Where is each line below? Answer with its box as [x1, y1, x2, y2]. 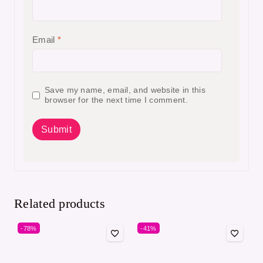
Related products [14, 196, 105, 211]
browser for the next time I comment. [45, 96, 188, 105]
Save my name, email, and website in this [45, 86, 206, 95]
